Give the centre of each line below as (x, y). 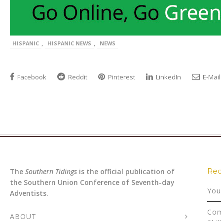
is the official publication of (126, 172)
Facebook (31, 77)
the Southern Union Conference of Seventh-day (92, 183)
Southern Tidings (51, 172)
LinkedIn (168, 77)
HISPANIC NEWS (69, 43)
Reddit (77, 77)
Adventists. (29, 193)
